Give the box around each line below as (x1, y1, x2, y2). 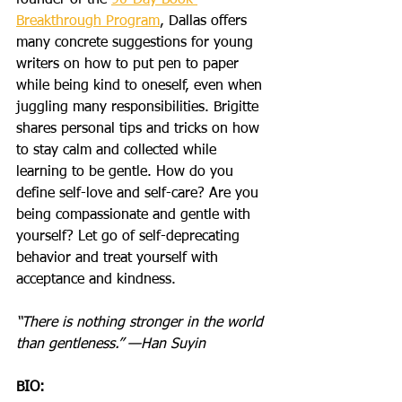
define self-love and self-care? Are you (16, 187, 263, 201)
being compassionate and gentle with (16, 208, 255, 223)
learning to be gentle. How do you (16, 165, 238, 179)
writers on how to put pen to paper (16, 57, 243, 72)
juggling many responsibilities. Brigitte (16, 100, 263, 115)
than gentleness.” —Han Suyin (16, 337, 205, 352)
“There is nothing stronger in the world (16, 316, 267, 330)
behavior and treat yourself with (16, 251, 223, 266)
